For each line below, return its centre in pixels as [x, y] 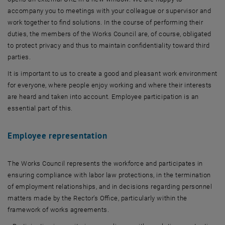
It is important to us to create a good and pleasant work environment [113, 74]
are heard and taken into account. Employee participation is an [103, 97]
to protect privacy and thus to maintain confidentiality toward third [109, 45]
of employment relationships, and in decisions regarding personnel [110, 187]
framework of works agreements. [59, 210]
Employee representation [58, 136]
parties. [19, 57]
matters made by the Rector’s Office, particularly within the [97, 198]
